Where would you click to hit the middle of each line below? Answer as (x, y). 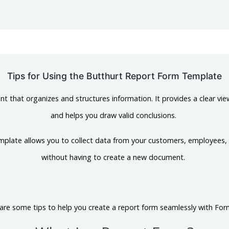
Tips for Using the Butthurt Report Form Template (114, 76)
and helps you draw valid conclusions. (114, 115)
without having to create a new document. (114, 157)
